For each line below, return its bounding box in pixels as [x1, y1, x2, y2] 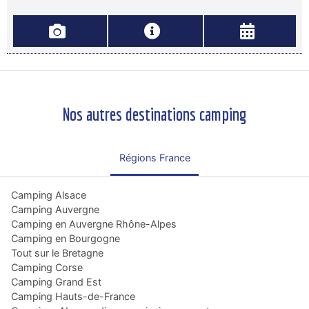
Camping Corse [11, 261, 83, 273]
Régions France [119, 151, 190, 163]
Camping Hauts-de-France [11, 290, 135, 302]
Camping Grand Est [11, 275, 101, 288]
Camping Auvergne [11, 203, 99, 215]
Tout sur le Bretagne [11, 246, 103, 259]
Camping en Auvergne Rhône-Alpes [11, 217, 177, 230]
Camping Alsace [11, 188, 86, 201]
